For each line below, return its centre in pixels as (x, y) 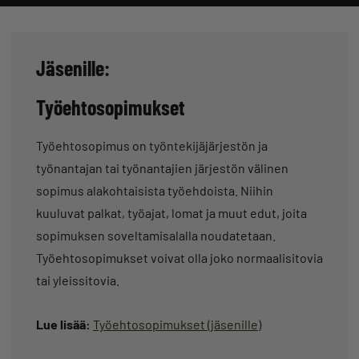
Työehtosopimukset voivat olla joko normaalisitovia (179, 257)
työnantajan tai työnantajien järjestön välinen (162, 167)
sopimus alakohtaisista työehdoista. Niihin (155, 190)
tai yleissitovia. (78, 280)
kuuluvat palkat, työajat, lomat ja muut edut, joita (171, 212)
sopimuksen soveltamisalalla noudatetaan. (156, 235)
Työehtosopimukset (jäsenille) (177, 324)
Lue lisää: (65, 324)
